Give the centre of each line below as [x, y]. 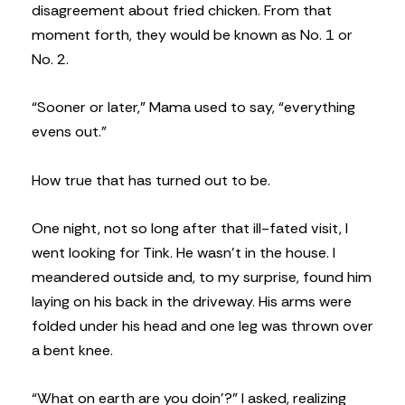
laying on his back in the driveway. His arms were [192, 301]
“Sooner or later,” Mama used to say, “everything [193, 108]
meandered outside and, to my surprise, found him [202, 277]
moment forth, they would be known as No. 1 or [192, 35]
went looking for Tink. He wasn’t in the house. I [184, 252]
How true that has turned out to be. [151, 180]
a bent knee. [72, 350]
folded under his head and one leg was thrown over [202, 325]
